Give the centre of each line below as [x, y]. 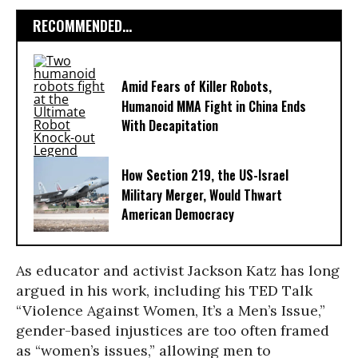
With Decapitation [170, 126]
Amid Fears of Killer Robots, [197, 87]
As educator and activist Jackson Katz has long [178, 270]
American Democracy [178, 215]
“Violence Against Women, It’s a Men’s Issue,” [171, 310]
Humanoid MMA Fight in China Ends [214, 107]
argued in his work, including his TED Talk [164, 290]
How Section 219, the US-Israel [205, 175]
